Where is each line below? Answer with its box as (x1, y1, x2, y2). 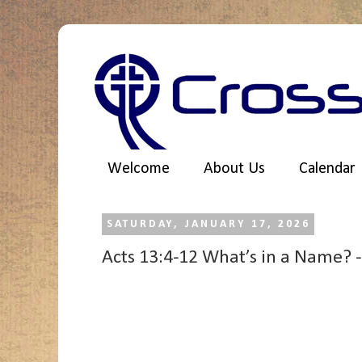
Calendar (299, 161, 356, 177)
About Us (204, 161, 265, 177)
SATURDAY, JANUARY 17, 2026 (106, 218, 310, 230)
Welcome (107, 161, 170, 177)
